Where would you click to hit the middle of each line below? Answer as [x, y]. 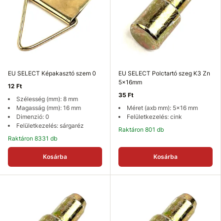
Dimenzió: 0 [33, 117]
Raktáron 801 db [143, 129]
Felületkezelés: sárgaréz [50, 126]
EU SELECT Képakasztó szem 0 [52, 73]
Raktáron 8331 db [35, 138]
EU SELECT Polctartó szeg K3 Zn [164, 73]
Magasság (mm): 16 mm [49, 108]
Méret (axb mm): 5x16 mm [162, 108]
